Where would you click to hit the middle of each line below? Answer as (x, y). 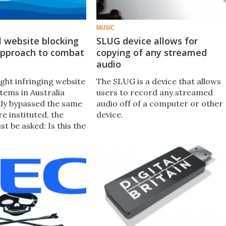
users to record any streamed (154, 92)
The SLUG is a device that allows (158, 81)
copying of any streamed (151, 52)
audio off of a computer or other (159, 103)
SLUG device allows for (147, 41)
